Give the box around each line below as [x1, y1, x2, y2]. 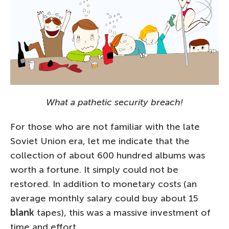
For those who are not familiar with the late [10, 121, 200, 133]
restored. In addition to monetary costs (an [10, 178, 197, 190]
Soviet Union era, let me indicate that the [10, 135, 190, 147]
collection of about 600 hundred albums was [10, 150, 205, 162]
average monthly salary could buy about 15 [10, 193, 198, 204]
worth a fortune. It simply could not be [10, 164, 178, 176]
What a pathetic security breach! [46, 97, 183, 108]
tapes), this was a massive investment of [34, 207, 211, 219]
